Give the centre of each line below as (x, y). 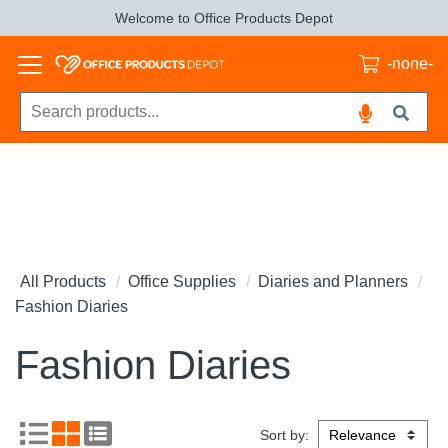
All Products (63, 281)
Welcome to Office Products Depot (224, 18)
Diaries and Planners (333, 281)
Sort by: (286, 435)
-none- (410, 63)
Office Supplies (182, 281)
